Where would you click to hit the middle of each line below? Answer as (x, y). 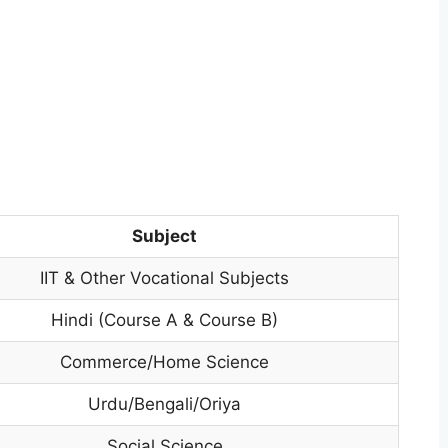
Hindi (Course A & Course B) (165, 320)
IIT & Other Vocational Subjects (165, 278)
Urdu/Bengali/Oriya (165, 404)
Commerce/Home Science (165, 362)
